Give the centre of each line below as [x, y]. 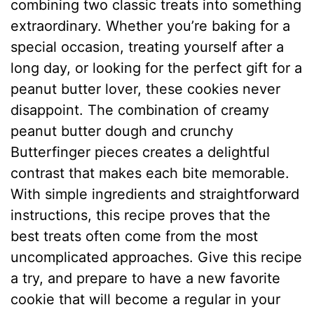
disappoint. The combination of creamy [140, 110]
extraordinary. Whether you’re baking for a [151, 26]
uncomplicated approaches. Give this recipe [157, 258]
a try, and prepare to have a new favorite [146, 279]
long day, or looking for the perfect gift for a [157, 68]
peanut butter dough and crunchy [122, 131]
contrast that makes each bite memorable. [150, 173]
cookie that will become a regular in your [146, 300]
